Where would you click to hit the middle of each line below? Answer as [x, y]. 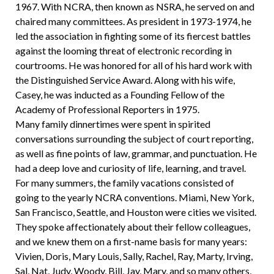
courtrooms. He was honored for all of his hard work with [133, 65]
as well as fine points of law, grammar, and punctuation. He [136, 154]
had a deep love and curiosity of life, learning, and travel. [130, 168]
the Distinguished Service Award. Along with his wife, [125, 80]
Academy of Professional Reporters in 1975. [107, 109]
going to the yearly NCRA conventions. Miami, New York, [134, 198]
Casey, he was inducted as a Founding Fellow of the [120, 95]
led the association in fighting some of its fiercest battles [133, 36]
